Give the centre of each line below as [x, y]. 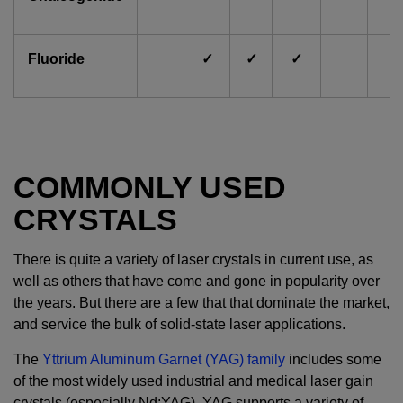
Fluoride [56, 58]
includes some [333, 359]
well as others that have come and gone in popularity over [197, 281]
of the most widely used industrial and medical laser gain [193, 381]
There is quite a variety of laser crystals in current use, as [193, 259]
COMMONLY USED [150, 187]
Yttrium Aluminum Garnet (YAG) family [164, 359]
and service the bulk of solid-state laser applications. [179, 324]
